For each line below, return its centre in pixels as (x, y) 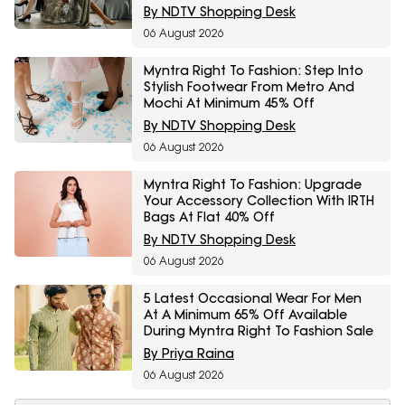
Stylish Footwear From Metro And (249, 87)
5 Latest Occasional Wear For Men (253, 299)
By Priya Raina (189, 354)
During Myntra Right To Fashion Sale (259, 331)
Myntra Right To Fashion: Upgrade (253, 185)
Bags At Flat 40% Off (209, 217)
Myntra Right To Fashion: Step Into (254, 71)
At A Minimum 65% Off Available (245, 315)
